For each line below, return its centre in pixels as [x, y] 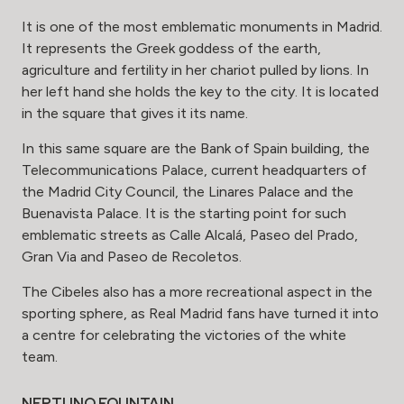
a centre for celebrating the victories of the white [184, 335]
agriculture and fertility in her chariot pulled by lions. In [195, 70]
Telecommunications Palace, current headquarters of [194, 170]
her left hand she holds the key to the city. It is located [200, 92]
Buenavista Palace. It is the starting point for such [184, 214]
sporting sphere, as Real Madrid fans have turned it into [200, 314]
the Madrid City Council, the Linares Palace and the [188, 192]
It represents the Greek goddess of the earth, [171, 49]
